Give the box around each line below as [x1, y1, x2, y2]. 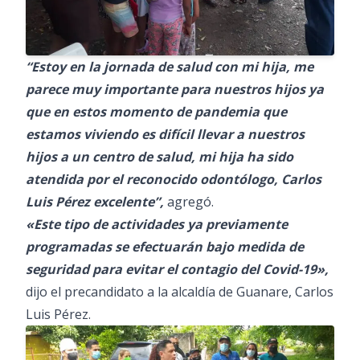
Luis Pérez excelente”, [26, 192, 164, 211]
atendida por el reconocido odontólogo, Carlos [26, 170, 321, 188]
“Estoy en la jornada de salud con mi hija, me [26, 57, 313, 76]
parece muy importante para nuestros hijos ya [26, 80, 324, 98]
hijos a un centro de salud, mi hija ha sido [26, 147, 293, 166]
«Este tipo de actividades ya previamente [26, 215, 288, 233]
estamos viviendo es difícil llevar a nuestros [26, 125, 305, 143]
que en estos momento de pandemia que [26, 102, 287, 121]
